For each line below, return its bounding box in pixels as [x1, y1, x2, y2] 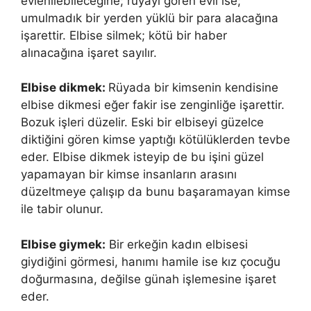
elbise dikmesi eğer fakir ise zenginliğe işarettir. [21, 98, 285, 112]
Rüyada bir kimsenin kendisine [108, 81, 278, 94]
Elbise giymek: [21, 237, 106, 251]
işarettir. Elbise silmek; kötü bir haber [21, 28, 227, 42]
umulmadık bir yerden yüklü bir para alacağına [21, 10, 278, 25]
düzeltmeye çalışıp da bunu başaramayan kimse [21, 185, 290, 199]
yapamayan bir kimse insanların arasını [21, 167, 237, 181]
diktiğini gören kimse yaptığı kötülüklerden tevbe [21, 133, 290, 146]
